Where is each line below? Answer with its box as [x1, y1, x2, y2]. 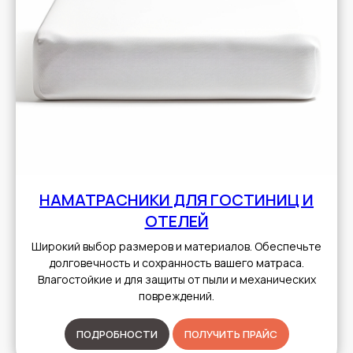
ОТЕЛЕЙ [144, 210, 209, 232]
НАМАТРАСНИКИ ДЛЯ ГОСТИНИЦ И [39, 189, 314, 211]
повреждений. [139, 288, 214, 304]
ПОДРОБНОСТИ [76, 327, 158, 342]
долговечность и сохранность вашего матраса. [49, 255, 304, 271]
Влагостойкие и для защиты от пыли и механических [37, 272, 316, 288]
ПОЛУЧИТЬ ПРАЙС [184, 327, 277, 342]
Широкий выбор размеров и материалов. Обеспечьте [32, 239, 321, 255]
